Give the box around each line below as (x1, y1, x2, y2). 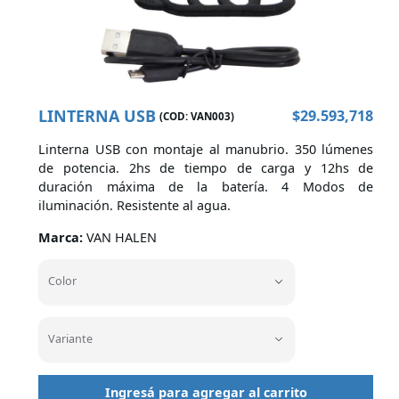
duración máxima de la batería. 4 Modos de (38, 178, 374, 196)
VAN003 (190, 109, 231, 123)
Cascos (32, 20, 94, 47)
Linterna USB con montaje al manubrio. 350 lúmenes (38, 141, 374, 159)
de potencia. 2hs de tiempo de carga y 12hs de (38, 159, 374, 177)
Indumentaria (32, 81, 155, 108)
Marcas (32, 197, 97, 224)
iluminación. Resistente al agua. (38, 197, 232, 215)
